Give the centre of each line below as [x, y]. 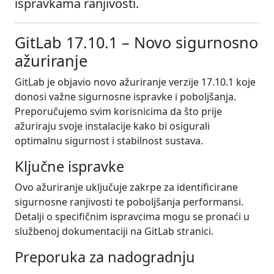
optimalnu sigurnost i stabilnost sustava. [109, 140]
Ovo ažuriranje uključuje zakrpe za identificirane [126, 187]
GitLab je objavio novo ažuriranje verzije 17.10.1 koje [135, 82]
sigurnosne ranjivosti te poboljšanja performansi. [129, 202]
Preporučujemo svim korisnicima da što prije [118, 111]
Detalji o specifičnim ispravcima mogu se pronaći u [132, 216]
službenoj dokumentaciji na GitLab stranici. [114, 231]
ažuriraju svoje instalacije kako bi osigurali [112, 126]
